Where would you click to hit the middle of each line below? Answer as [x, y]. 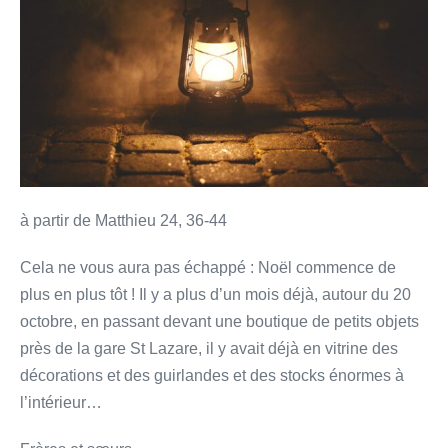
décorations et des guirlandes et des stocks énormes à [212, 376]
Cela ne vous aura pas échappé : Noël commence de [208, 268]
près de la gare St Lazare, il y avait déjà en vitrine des [209, 349]
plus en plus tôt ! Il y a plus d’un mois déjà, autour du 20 [215, 295]
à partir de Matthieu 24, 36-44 [123, 221]
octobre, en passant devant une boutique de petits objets [219, 322]
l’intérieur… [61, 403]
